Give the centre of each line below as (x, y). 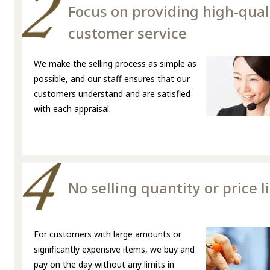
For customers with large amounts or (108, 234)
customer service (127, 33)
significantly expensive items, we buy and (114, 250)
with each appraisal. (72, 109)
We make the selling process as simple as (115, 64)
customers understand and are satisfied (112, 94)
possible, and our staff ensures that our (112, 79)
